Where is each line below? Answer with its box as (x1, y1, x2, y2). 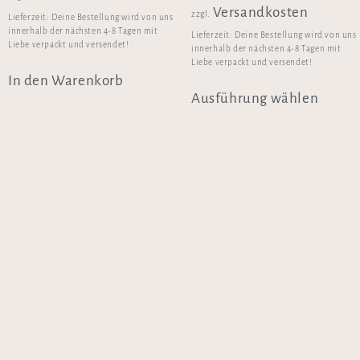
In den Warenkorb (8, 73, 124, 89)
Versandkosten (212, 4, 309, 20)
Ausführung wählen (191, 91, 319, 107)
